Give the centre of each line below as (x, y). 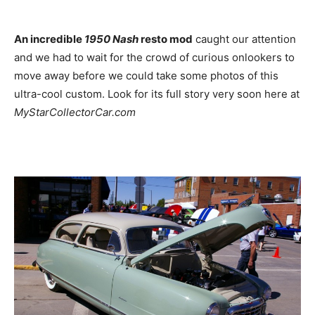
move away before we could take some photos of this (146, 75)
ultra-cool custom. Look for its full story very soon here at (157, 94)
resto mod (166, 39)
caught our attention (244, 39)
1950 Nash (111, 39)
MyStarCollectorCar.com (75, 112)
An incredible (49, 39)
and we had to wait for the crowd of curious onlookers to (154, 57)
